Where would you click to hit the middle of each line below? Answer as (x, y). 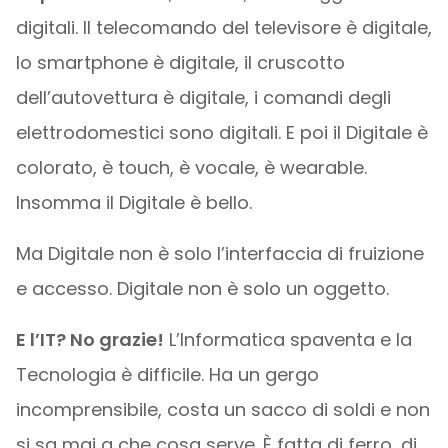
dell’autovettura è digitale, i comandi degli (203, 97)
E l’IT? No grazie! (89, 339)
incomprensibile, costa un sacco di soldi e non (222, 409)
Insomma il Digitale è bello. (133, 202)
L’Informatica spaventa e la (287, 339)
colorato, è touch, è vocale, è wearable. (191, 167)
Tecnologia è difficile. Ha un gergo (167, 374)
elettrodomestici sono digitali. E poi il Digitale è (221, 132)
